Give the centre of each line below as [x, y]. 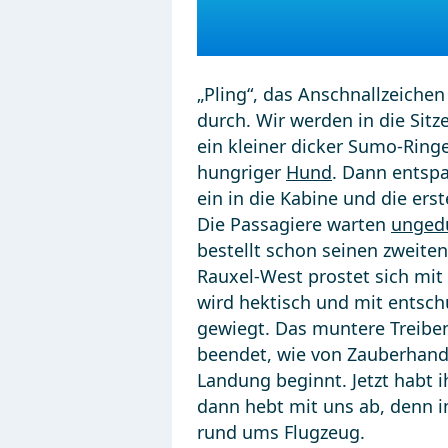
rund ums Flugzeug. [281, 432]
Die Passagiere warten [294, 224]
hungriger [241, 172]
